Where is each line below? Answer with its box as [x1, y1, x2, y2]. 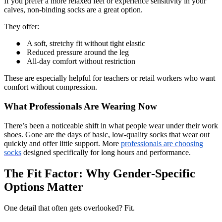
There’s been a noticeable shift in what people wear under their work [4, 121, 218, 130]
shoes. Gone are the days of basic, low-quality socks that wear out [4, 130, 210, 139]
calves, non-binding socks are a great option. [4, 5, 143, 14]
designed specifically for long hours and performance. [21, 148, 191, 157]
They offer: [4, 22, 39, 31]
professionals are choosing [121, 139, 203, 148]
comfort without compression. [4, 83, 97, 92]
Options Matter [4, 180, 83, 193]
